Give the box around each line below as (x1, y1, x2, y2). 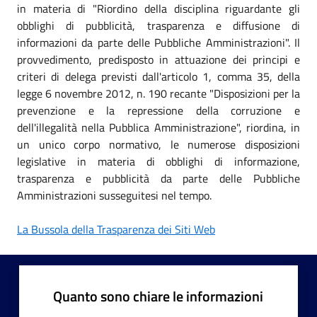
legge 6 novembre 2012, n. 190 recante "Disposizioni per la (17, 84, 300, 102)
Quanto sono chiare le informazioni (53, 284, 263, 307)
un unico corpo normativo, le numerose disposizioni (17, 135, 300, 153)
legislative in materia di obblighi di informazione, (17, 152, 300, 170)
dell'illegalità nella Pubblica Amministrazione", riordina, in (17, 118, 300, 136)
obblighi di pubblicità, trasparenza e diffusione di (17, 16, 300, 34)
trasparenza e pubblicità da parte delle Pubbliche (17, 169, 300, 187)
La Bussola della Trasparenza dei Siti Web (17, 220, 215, 238)
